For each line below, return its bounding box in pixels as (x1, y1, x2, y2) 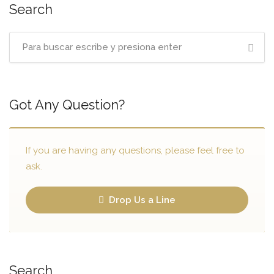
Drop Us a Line (106, 194, 176, 206)
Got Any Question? (9, 97, 125, 113)
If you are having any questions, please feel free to (26, 145, 245, 156)
